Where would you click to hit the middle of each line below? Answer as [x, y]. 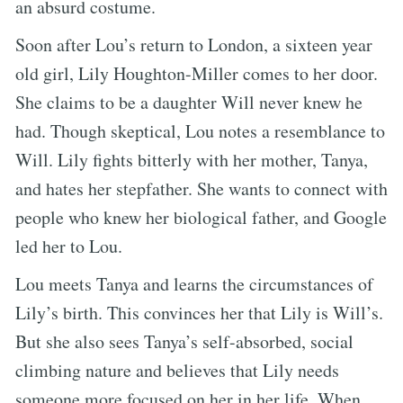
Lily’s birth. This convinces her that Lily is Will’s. [199, 312]
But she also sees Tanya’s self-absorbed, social [184, 341]
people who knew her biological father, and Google [201, 217]
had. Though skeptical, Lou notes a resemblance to [200, 130]
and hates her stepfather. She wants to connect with [201, 188]
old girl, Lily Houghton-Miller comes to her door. [197, 73]
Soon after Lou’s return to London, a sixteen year [194, 44]
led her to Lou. [69, 246]
